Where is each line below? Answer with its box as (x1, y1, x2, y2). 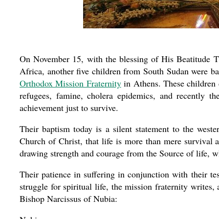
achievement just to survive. (20, 102, 118, 113)
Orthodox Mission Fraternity (20, 77, 121, 89)
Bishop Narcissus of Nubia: (20, 193, 117, 204)
